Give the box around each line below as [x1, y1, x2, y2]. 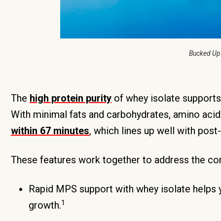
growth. [29, 199, 61, 211]
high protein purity [30, 92, 111, 104]
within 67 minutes [11, 125, 89, 137]
